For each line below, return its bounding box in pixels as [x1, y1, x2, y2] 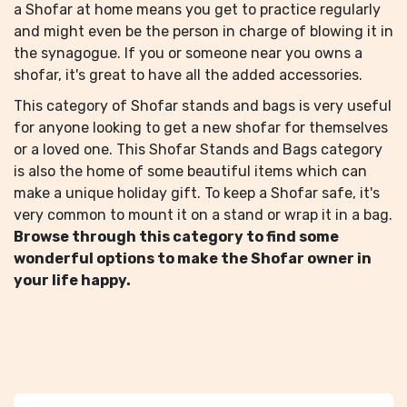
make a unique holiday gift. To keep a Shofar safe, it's [14, 184, 380, 202]
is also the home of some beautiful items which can [14, 163, 367, 180]
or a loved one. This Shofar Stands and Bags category [14, 141, 382, 158]
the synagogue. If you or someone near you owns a [14, 45, 362, 62]
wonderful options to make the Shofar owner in [14, 250, 372, 267]
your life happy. [14, 272, 131, 289]
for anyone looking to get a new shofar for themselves [14, 119, 388, 136]
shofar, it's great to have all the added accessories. [14, 66, 362, 84]
